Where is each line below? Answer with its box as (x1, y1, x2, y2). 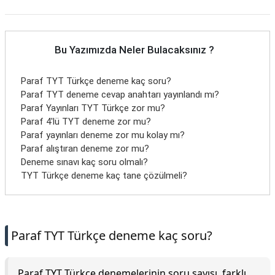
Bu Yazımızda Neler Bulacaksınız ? (55, 44, 214, 56)
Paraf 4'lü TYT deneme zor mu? (21, 116, 151, 127)
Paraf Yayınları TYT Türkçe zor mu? (21, 103, 165, 114)
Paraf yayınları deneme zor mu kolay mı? (21, 130, 185, 141)
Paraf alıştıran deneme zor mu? (21, 143, 149, 154)
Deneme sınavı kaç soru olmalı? (21, 157, 148, 168)
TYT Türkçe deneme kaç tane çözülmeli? (21, 170, 187, 181)
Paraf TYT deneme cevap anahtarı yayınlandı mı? (21, 89, 219, 100)
